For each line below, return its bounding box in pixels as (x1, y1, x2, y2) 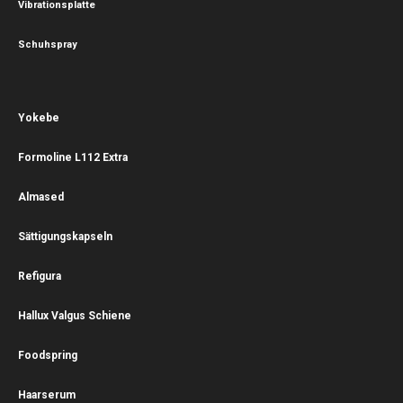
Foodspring (18, 348, 77, 362)
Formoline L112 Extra (18, 150, 128, 164)
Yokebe (18, 111, 59, 124)
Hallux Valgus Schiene (18, 309, 131, 322)
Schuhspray (18, 38, 77, 50)
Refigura (18, 269, 61, 282)
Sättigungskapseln (18, 229, 112, 243)
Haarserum (18, 388, 76, 401)
